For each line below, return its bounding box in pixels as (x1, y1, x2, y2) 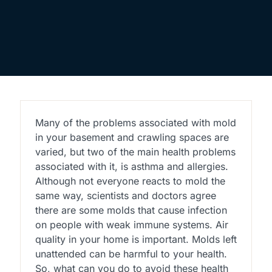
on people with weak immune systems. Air (35, 218, 228, 231)
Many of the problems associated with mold (35, 116, 236, 129)
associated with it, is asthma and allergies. (35, 160, 228, 172)
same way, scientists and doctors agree (35, 189, 216, 202)
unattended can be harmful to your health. (35, 247, 227, 260)
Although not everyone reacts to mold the (35, 174, 225, 187)
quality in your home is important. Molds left (35, 233, 237, 245)
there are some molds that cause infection (35, 203, 227, 216)
